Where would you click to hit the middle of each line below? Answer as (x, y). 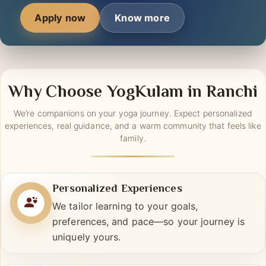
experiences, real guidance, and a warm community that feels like (133, 149)
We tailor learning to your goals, (125, 229)
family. (133, 161)
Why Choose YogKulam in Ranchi (133, 117)
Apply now (60, 41)
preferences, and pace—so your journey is (149, 245)
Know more (142, 41)
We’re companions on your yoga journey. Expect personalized (133, 137)
